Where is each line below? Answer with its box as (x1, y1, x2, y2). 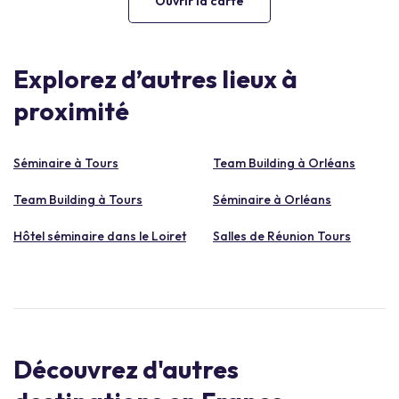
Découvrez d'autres (13, 353, 239, 385)
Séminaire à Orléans (213, 191, 331, 208)
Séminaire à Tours (13, 154, 118, 171)
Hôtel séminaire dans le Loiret (13, 227, 186, 244)
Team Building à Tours (13, 191, 142, 208)
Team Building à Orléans (213, 154, 355, 171)
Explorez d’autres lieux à (13, 62, 297, 94)
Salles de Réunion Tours (213, 227, 351, 244)
